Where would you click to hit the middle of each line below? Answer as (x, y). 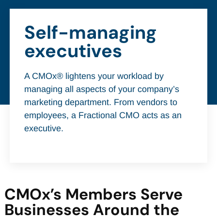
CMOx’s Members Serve (93, 194)
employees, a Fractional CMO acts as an (103, 115)
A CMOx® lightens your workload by (94, 76)
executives (73, 51)
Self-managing (91, 32)
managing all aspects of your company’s (102, 89)
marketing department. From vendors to (101, 102)
